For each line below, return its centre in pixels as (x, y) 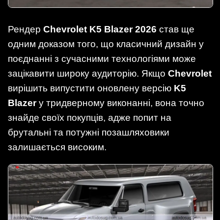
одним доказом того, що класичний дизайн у (106, 44)
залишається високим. (57, 147)
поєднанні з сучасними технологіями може (102, 58)
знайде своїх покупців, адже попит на (90, 117)
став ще (176, 29)
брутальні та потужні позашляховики (89, 132)
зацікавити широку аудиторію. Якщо (88, 73)
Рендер (26, 29)
